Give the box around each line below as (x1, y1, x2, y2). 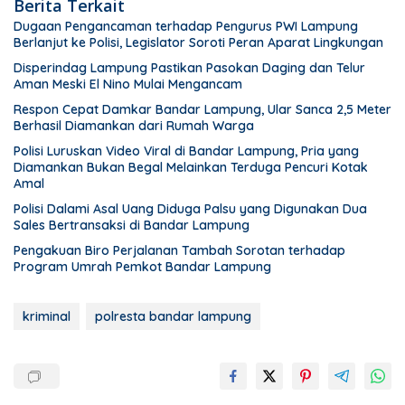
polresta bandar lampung (95, 308, 251, 325)
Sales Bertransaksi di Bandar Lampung (14, 217, 250, 234)
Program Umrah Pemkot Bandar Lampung (14, 259, 271, 276)
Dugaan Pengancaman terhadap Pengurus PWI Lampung (14, 18, 358, 35)
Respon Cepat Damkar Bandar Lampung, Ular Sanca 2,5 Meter (14, 101, 391, 118)
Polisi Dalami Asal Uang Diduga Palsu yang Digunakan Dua (14, 201, 367, 218)
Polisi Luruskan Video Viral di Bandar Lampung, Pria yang (14, 143, 359, 160)
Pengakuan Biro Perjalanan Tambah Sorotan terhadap (14, 242, 345, 259)
